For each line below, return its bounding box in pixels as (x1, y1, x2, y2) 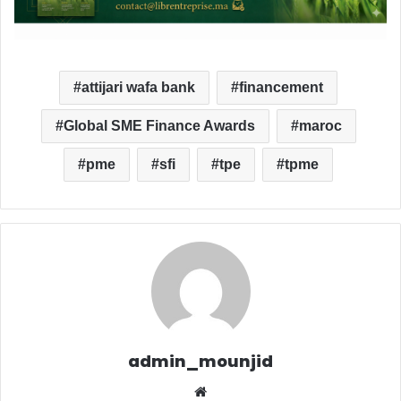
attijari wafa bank (81, 79, 195, 95)
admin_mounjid (128, 349, 273, 372)
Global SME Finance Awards (63, 117, 255, 133)
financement (239, 79, 323, 95)
